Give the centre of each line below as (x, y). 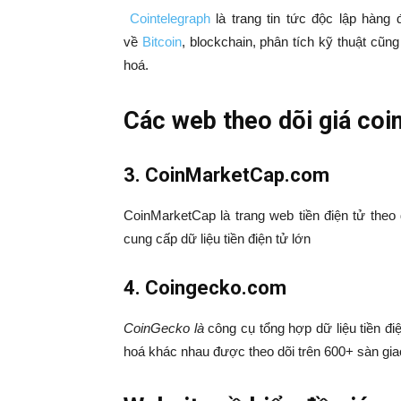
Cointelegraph (170, 19)
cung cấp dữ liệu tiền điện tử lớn (217, 239)
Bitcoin (162, 42)
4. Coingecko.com (205, 288)
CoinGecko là (164, 328)
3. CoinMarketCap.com (226, 175)
